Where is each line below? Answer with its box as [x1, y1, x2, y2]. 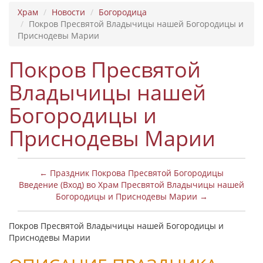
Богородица [99, 6, 147, 18]
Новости [52, 6, 85, 18]
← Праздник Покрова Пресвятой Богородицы [39, 167, 224, 178]
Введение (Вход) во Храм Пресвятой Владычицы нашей [19, 179, 244, 190]
